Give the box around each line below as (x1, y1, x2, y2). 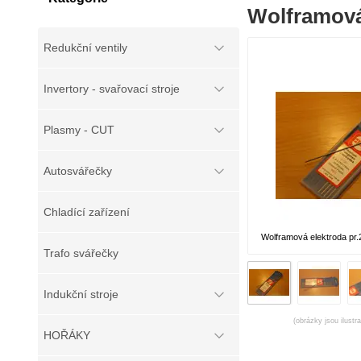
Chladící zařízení (44, 205, 130, 218)
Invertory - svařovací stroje (44, 82, 180, 95)
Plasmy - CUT (44, 123, 114, 136)
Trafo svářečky (44, 247, 118, 259)
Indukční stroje (44, 288, 118, 301)
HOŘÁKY (44, 329, 90, 342)
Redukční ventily (44, 41, 127, 54)
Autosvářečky (44, 164, 112, 177)
